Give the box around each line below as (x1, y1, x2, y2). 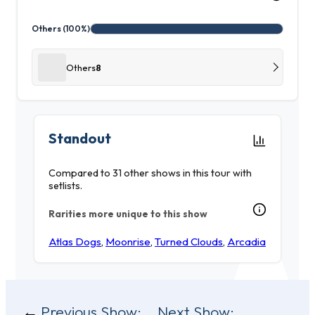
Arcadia (227, 235, 266, 249)
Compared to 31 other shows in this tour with (49, 166, 252, 179)
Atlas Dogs (49, 235, 101, 249)
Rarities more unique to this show (49, 207, 207, 220)
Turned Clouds (155, 235, 223, 249)
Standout (49, 129, 111, 147)
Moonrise (105, 235, 150, 249)
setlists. (49, 179, 82, 192)
